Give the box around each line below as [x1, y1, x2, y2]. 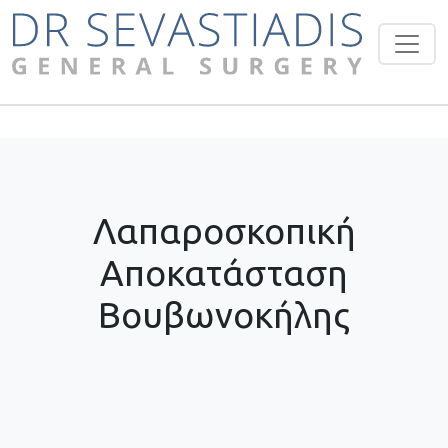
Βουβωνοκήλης [98, 295, 350, 336]
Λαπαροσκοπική [92, 211, 356, 252]
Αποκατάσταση [100, 253, 348, 294]
